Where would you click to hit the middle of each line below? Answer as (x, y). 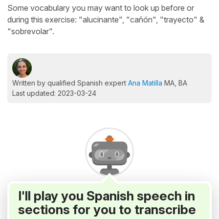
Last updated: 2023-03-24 (54, 93)
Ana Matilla (145, 83)
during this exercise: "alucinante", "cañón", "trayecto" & (106, 20)
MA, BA (175, 83)
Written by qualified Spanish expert (70, 83)
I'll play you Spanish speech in (107, 196)
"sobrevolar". (31, 31)
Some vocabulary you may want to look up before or (101, 8)
